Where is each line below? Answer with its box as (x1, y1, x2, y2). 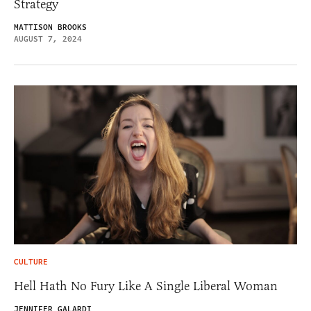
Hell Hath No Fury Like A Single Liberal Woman (14, 278, 278, 294)
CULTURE (14, 256, 48, 269)
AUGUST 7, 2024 (14, 33, 82, 45)
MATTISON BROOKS (14, 21, 87, 33)
